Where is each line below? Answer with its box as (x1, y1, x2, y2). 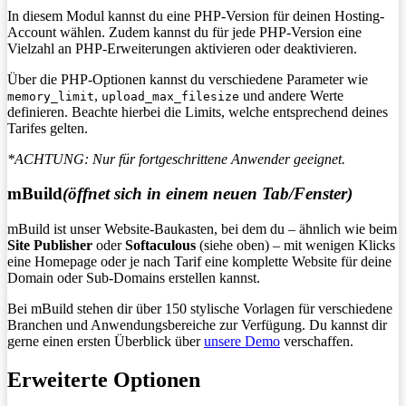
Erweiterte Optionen (7, 367, 200, 391)
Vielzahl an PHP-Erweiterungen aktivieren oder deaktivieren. (7, 40, 357, 56)
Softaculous (125, 237, 196, 254)
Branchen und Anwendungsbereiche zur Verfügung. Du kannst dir (7, 317, 387, 333)
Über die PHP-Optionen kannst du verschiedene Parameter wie (7, 71, 368, 87)
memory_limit (7, 89, 94, 103)
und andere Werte (239, 87, 343, 103)
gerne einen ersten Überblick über (7, 333, 204, 350)
